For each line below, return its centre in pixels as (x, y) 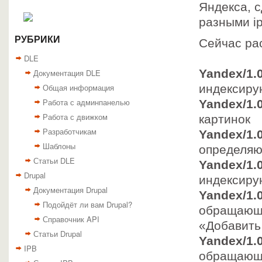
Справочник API (71, 219)
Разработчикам (70, 131)
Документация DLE (67, 73)
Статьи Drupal (58, 234)
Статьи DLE (54, 161)
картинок (225, 119)
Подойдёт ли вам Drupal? (87, 204)
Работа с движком (75, 117)
